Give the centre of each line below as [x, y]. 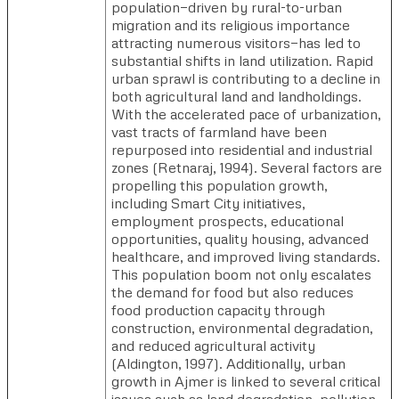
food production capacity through [218, 309]
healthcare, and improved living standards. [246, 256]
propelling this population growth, [220, 185]
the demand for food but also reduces [232, 292]
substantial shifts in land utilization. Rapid [242, 60]
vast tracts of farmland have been [219, 131]
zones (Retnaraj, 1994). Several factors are [247, 167]
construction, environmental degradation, [242, 327]
